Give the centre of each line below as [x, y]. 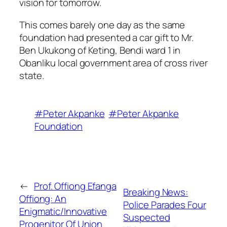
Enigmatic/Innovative [63, 211]
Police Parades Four [165, 205]
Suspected [147, 218]
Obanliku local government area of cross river [113, 63]
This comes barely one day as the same [102, 25]
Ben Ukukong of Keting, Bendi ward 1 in [100, 50]
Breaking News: [156, 192]
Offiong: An [43, 198]
